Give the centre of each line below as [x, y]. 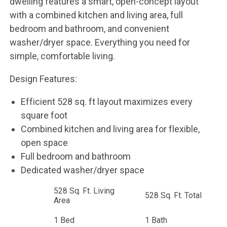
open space [45, 142]
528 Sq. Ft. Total [173, 196]
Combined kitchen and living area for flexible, [110, 129]
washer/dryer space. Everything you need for [100, 42]
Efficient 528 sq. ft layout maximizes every [107, 101]
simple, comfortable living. [62, 56]
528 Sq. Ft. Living [84, 191]
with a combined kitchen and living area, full [96, 15]
